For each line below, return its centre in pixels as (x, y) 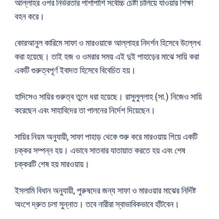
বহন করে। (30, 17)
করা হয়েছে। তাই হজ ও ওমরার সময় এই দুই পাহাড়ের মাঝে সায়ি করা (107, 57)
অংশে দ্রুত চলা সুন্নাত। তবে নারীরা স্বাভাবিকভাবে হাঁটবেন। (97, 204)
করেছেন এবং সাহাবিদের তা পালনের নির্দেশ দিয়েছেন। (85, 110)
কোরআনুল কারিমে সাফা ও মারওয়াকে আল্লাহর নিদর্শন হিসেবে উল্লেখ (108, 43)
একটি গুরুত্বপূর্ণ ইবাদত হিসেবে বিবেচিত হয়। (75, 70)
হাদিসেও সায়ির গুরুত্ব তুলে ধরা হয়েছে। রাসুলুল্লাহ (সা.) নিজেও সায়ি (108, 97)
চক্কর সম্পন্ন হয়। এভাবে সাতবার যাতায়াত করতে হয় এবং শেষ (100, 151)
